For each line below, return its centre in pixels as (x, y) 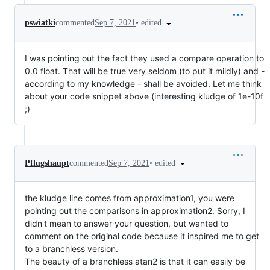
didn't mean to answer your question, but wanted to (127, 224)
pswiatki (40, 23)
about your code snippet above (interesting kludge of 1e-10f (144, 96)
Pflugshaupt (47, 163)
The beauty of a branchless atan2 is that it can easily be (135, 262)
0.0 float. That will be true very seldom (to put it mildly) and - (145, 71)
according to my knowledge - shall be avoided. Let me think (143, 83)
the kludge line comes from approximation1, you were (130, 198)
